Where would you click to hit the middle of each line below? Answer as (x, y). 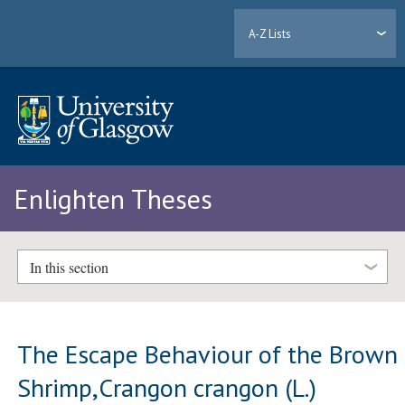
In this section (69, 267)
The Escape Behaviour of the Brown (208, 353)
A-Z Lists (270, 33)
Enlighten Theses (113, 199)
